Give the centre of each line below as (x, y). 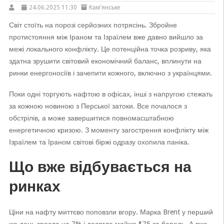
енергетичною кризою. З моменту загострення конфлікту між (108, 130)
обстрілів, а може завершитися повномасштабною (91, 118)
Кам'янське (104, 7)
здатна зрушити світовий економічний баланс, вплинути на (105, 61)
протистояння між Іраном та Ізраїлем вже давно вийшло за (106, 37)
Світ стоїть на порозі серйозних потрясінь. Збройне (93, 25)
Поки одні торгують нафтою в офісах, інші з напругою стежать (110, 94)
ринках (34, 186)
